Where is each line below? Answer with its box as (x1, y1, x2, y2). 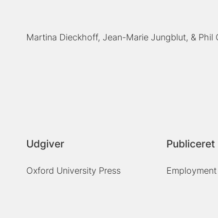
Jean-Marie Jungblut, (103, 32, 189, 43)
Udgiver (26, 138, 65, 150)
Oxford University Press (26, 165, 121, 176)
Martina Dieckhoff (26, 32, 98, 43)
